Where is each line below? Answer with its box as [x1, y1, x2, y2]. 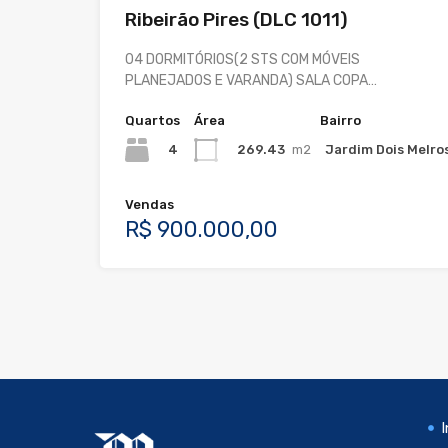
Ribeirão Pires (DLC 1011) [125, 8, 348, 32]
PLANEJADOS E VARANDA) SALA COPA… [125, 72, 377, 90]
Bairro [320, 113, 361, 129]
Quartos [125, 113, 180, 129]
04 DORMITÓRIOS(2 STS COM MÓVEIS [125, 51, 360, 69]
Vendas [125, 197, 174, 213]
